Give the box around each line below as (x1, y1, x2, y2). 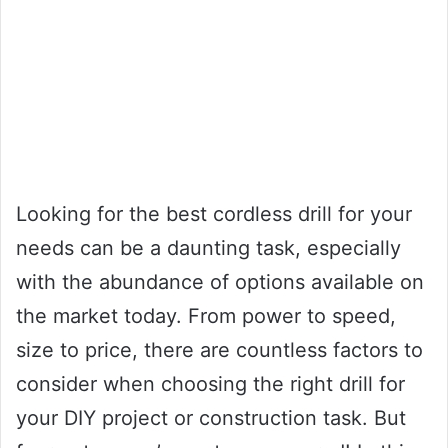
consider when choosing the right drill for (16, 371, 405, 396)
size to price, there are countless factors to (16, 337, 423, 362)
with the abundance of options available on (16, 269, 424, 294)
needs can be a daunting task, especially (16, 235, 401, 260)
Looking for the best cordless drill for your (16, 201, 412, 226)
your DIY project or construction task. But (16, 405, 406, 430)
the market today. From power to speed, (16, 303, 396, 328)
